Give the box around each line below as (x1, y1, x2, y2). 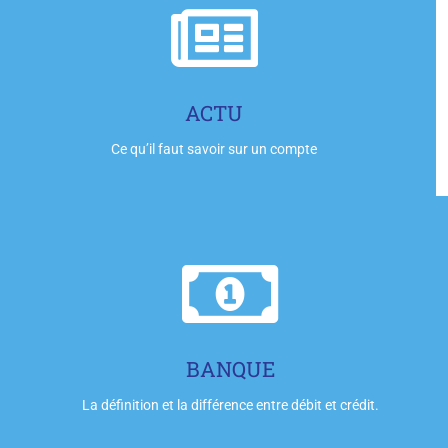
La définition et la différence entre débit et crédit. (81, 397, 379, 414)
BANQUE (185, 355, 275, 384)
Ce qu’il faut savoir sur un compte (111, 141, 317, 158)
